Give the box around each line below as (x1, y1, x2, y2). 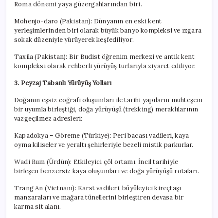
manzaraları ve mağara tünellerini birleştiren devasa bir (14, 193, 184, 201)
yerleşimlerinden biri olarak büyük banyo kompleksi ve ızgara (14, 26, 202, 35)
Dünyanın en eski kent (94, 17, 162, 25)
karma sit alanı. (14, 202, 61, 211)
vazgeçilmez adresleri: (14, 114, 83, 123)
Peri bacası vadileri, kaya (111, 131, 189, 140)
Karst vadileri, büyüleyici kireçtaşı (78, 183, 182, 192)
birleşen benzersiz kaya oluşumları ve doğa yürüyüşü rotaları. (14, 166, 200, 175)
